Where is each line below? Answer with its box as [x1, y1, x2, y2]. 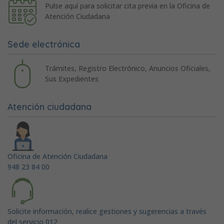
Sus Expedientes [44, 74, 98, 84]
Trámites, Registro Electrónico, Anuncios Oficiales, [44, 63, 210, 73]
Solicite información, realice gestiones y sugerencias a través [7, 206, 206, 216]
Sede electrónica [7, 38, 80, 49]
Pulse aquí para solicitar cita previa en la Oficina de [44, 1, 210, 11]
